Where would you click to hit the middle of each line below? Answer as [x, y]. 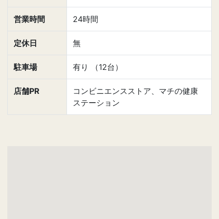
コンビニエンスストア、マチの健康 [135, 91]
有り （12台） [98, 67]
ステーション [96, 103]
